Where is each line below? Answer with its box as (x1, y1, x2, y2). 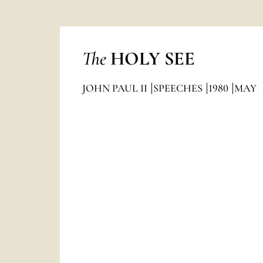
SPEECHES (153, 82, 205, 95)
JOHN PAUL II (82, 82, 150, 95)
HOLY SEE (110, 47, 195, 70)
